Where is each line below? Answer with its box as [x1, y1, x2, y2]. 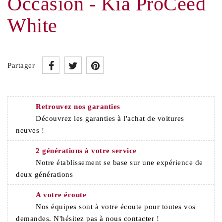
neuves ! [16, 126, 44, 135]
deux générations [16, 170, 73, 179]
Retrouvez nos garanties [36, 103, 120, 111]
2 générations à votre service [36, 147, 137, 155]
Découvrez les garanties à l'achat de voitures [36, 114, 184, 123]
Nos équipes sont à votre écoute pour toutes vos [36, 203, 196, 211]
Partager [7, 61, 35, 70]
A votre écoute [36, 191, 86, 199]
